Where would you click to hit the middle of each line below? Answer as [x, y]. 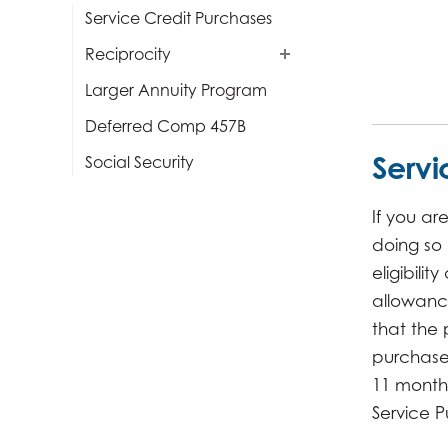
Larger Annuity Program [175, 90]
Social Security [139, 162]
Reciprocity [127, 54]
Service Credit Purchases [178, 18]
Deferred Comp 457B [165, 126]
